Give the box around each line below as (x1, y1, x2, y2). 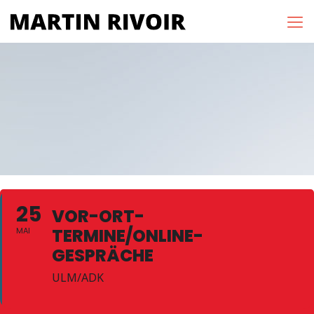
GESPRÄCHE (52, 244, 153, 267)
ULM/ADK (52, 270, 104, 285)
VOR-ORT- (52, 205, 144, 228)
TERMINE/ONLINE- (52, 224, 203, 247)
